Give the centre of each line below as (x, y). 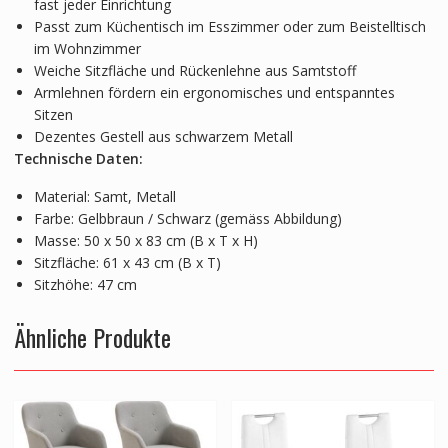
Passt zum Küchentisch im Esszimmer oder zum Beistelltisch (229, 26)
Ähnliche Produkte (92, 337)
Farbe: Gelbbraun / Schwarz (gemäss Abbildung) (187, 218)
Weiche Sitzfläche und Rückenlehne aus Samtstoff (194, 70)
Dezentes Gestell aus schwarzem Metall (163, 136)
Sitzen (53, 114)
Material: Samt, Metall (104, 196)
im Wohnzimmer (87, 48)
